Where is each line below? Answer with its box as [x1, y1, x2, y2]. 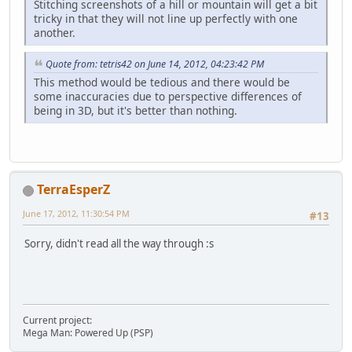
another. [34, 25, 75, 41]
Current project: [23, 313, 92, 328]
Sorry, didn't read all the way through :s [24, 236, 214, 251]
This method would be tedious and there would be [34, 74, 290, 90]
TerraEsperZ [37, 181, 110, 199]
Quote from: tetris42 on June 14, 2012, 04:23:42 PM [46, 57, 264, 71]
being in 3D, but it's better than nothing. [34, 102, 240, 118]
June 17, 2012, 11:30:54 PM [23, 207, 130, 220]
